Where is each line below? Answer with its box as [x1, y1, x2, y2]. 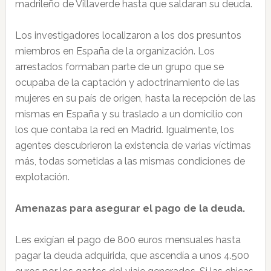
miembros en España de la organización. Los [15, 45, 215, 57]
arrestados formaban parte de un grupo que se [15, 61, 224, 73]
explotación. [15, 171, 70, 183]
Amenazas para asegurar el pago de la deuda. [15, 203, 245, 214]
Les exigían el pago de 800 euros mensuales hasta [15, 234, 241, 246]
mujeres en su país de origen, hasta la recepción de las [15, 93, 256, 104]
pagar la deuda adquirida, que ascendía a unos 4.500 [15, 250, 249, 261]
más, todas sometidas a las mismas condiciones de [15, 155, 245, 167]
